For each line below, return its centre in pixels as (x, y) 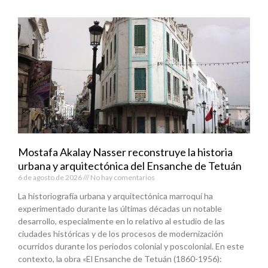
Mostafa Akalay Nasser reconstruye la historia (125, 152)
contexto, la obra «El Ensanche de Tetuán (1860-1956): (120, 258)
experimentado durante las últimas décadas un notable (120, 208)
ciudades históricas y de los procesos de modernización (121, 233)
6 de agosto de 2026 (51, 177)
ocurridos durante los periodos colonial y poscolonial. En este (131, 246)
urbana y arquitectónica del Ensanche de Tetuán (130, 165)
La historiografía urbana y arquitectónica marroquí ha (115, 196)
